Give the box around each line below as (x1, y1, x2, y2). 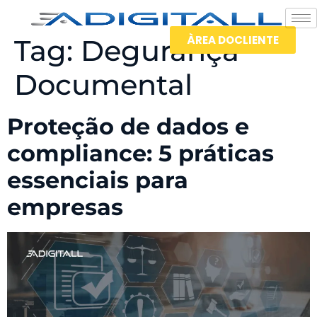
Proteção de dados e (7, 113, 249, 140)
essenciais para (7, 166, 188, 194)
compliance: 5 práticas (7, 139, 274, 167)
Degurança (81, 33, 239, 68)
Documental (14, 67, 192, 102)
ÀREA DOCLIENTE (186, 33, 279, 48)
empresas (7, 193, 123, 221)
